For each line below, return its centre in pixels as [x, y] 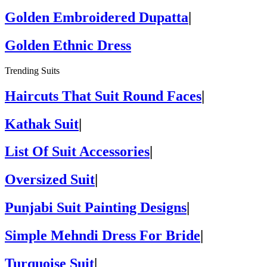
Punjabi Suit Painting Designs [96, 208]
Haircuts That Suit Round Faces [103, 96]
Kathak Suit [42, 124]
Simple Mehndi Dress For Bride [103, 236]
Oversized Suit [50, 180]
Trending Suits [32, 70]
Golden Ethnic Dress [68, 45]
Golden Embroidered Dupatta [97, 17]
